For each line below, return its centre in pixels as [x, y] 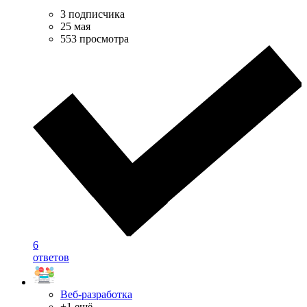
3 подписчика [93, 14]
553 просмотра [95, 38]
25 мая [75, 26]
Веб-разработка [96, 294]
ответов [51, 257]
